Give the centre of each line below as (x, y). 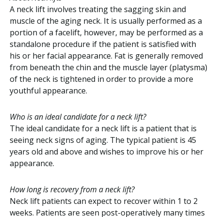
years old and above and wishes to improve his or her (107, 152)
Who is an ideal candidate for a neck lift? (78, 117)
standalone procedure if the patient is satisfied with (103, 44)
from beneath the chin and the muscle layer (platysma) (108, 67)
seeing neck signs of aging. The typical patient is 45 (103, 140)
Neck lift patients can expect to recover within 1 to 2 (104, 201)
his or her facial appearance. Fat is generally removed (106, 56)
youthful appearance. (48, 91)
